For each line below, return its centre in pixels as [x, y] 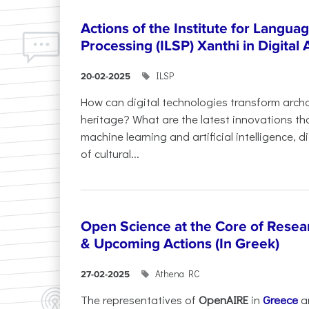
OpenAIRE [223, 300]
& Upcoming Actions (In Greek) [180, 244]
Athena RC [178, 274]
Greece [280, 300]
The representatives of [140, 300]
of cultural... [110, 153]
